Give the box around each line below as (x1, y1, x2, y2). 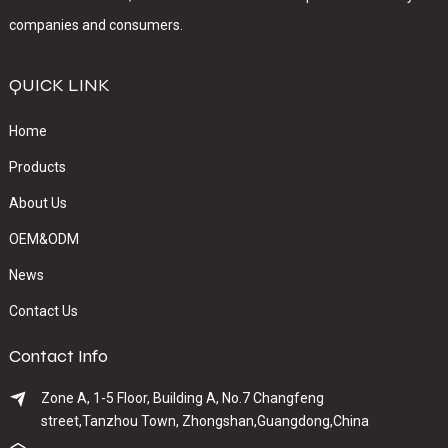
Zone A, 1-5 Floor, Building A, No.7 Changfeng (40, 389, 324, 406)
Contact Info (8, 344, 108, 367)
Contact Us (8, 302, 78, 319)
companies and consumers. (8, 16, 186, 33)
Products (8, 158, 66, 175)
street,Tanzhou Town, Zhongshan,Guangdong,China (40, 412, 369, 429)
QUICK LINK (8, 73, 110, 96)
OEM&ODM (8, 230, 79, 247)
